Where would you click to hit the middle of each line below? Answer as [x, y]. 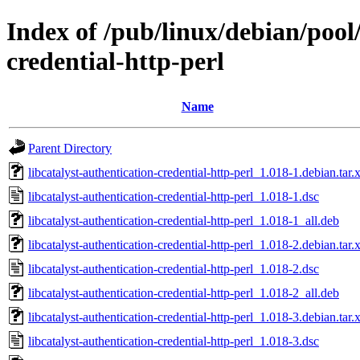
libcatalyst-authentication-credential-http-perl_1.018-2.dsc [174, 268]
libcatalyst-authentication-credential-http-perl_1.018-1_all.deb [184, 220]
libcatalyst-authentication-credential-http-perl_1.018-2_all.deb [184, 292]
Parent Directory [70, 148]
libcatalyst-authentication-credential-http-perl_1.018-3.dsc [174, 341]
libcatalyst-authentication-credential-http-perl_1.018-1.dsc [174, 196]
